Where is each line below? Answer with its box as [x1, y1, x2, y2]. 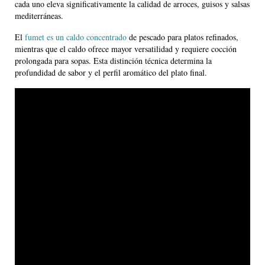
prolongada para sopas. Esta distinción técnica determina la [15, 55, 212, 67]
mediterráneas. [15, 10, 63, 22]
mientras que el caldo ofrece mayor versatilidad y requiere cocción [15, 43, 237, 55]
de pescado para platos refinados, [127, 31, 238, 43]
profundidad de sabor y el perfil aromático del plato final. [15, 67, 207, 79]
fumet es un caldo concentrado [25, 31, 127, 43]
